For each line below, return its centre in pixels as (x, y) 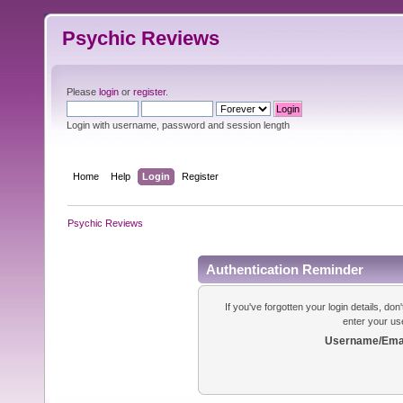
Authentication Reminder (285, 269)
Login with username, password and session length (178, 125)
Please (83, 92)
